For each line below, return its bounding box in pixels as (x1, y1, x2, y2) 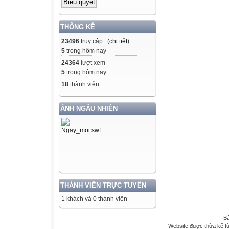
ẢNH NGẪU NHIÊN (60, 104, 118, 112)
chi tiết (109, 37, 127, 45)
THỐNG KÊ (60, 22, 95, 31)
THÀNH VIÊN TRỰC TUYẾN (60, 181, 146, 189)
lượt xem (79, 59, 105, 66)
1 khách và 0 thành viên (61, 195, 127, 202)
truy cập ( (79, 37, 109, 45)
